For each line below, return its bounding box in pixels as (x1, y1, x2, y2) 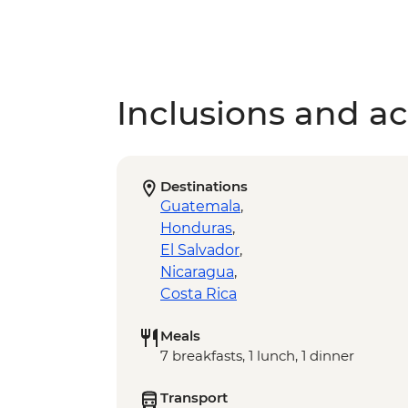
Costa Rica (160, 285, 237, 303)
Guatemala (160, 198, 240, 216)
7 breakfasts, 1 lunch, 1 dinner (160, 347, 354, 365)
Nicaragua (160, 263, 234, 281)
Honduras (160, 219, 232, 238)
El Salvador (160, 241, 240, 260)
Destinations (160, 178, 248, 196)
